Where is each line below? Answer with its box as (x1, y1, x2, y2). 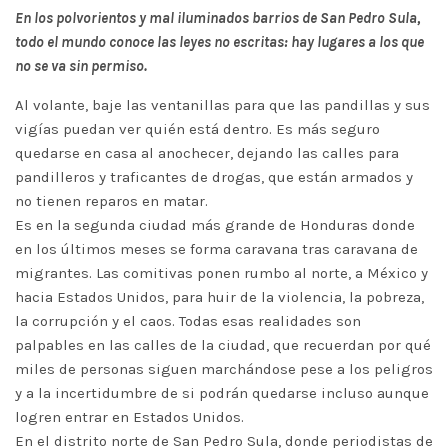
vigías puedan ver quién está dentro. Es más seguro (15, 120, 380, 138)
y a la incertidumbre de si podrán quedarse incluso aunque (15, 384, 429, 402)
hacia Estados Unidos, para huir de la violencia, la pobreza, (15, 288, 424, 306)
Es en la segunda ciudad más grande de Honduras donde (15, 216, 415, 234)
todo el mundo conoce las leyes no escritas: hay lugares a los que (15, 33, 424, 51)
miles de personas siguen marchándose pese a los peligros (15, 360, 433, 378)
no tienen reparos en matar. (15, 192, 208, 210)
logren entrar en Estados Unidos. (15, 408, 244, 426)
